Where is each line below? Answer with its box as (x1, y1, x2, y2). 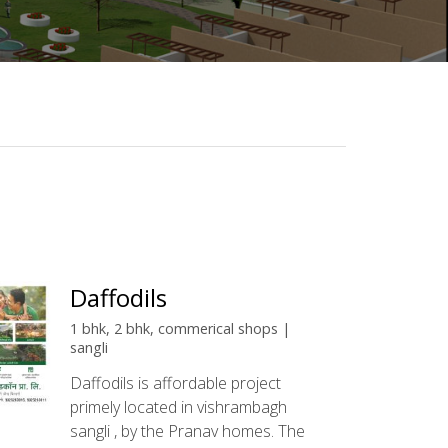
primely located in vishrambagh (69, 396, 287, 419)
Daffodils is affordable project (69, 372, 281, 395)
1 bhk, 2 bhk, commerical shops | (69, 318, 290, 338)
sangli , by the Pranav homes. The (69, 420, 305, 443)
